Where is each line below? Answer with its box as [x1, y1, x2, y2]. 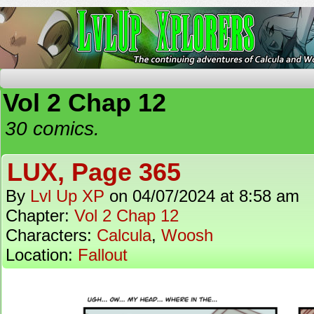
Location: [6, 245, 78, 264]
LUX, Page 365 [7, 158, 181, 186]
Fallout [78, 245, 128, 264]
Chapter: [6, 206, 74, 225]
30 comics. [5, 117, 100, 139]
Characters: [6, 226, 97, 245]
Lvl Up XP [30, 186, 104, 205]
